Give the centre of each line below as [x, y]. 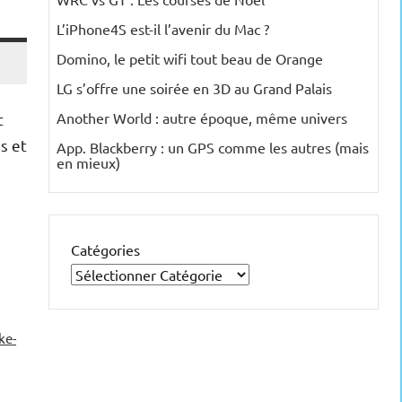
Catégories [105, 250]
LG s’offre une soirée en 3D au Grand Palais [194, 88]
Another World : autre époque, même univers [202, 118]
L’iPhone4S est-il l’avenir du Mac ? [163, 29]
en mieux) [88, 163]
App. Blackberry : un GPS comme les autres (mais [213, 148]
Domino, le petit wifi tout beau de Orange [190, 59]
